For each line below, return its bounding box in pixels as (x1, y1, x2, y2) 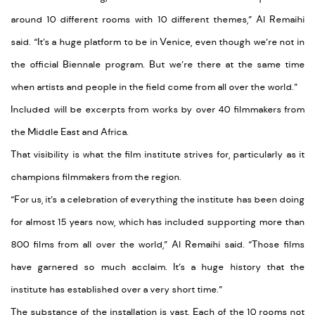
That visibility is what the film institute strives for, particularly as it (11, 148, 304, 161)
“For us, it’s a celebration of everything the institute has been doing (11, 193, 304, 206)
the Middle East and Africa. (11, 126, 129, 139)
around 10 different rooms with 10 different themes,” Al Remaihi (11, 13, 304, 26)
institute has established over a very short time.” (11, 283, 222, 296)
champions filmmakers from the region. (11, 171, 181, 184)
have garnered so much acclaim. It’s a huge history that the (11, 261, 304, 274)
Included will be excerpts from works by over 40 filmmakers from (11, 103, 304, 116)
